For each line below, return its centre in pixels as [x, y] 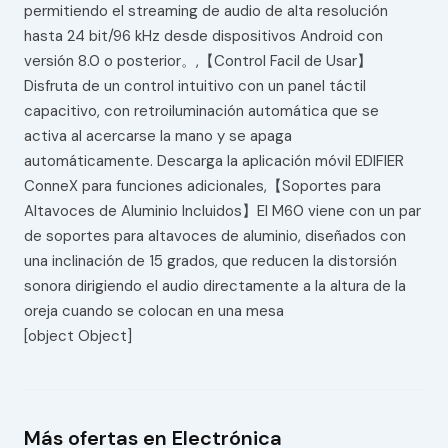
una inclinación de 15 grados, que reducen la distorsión [210, 261]
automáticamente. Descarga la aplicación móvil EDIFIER [213, 161]
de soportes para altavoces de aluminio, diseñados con [214, 236]
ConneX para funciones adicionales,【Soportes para [202, 186]
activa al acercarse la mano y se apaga [157, 136]
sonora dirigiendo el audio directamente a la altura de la [214, 286]
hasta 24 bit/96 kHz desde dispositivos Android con [203, 36]
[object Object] [77, 336]
